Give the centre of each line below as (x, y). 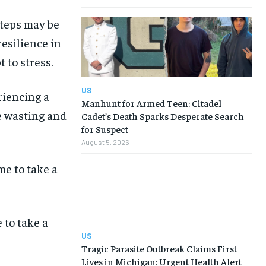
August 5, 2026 (105, 142)
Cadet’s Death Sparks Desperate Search (162, 115)
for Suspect (104, 129)
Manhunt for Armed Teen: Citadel (151, 102)
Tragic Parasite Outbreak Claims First (159, 248)
